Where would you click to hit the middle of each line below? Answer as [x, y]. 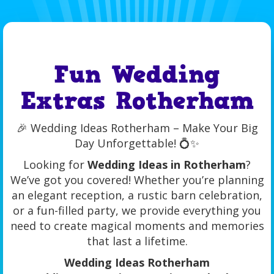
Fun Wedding [137, 75]
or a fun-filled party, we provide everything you [137, 210]
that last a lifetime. [137, 241]
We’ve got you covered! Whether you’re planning [137, 180]
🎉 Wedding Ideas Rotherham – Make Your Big [137, 128]
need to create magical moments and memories [137, 226]
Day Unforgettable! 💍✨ [137, 143]
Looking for [55, 165]
